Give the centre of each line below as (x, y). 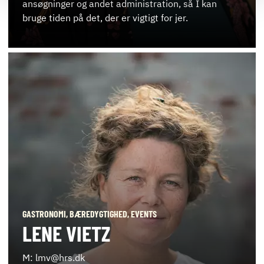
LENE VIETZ (66, 233)
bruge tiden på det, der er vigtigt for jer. (105, 18)
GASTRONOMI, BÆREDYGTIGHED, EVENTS (90, 214)
